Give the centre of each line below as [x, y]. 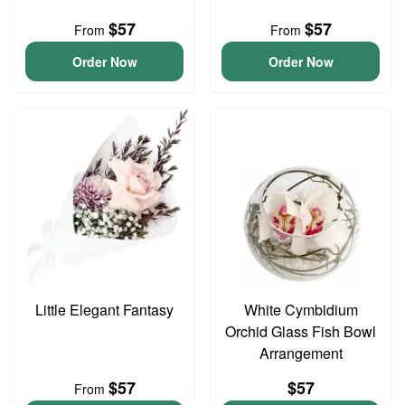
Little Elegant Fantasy [104, 310]
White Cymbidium [301, 310]
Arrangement [301, 353]
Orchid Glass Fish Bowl [301, 331]
